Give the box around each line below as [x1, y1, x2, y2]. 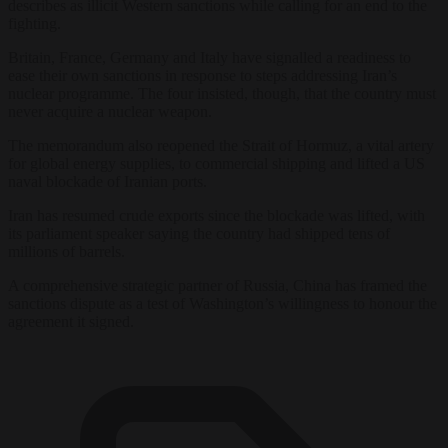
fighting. [8, 14, 61, 32]
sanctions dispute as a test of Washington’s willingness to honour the [8, 294, 437, 312]
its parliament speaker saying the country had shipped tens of [8, 224, 390, 242]
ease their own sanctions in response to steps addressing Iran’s [8, 66, 397, 84]
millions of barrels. [8, 242, 125, 260]
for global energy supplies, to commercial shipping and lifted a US [8, 154, 425, 172]
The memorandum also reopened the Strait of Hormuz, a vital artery [8, 136, 434, 154]
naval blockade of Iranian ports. [8, 172, 207, 190]
